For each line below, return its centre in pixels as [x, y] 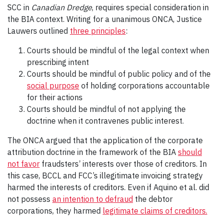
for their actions [55, 97]
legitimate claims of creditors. [155, 210]
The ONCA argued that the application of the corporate [105, 140]
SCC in [19, 7]
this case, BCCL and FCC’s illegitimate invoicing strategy [105, 175]
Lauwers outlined [39, 31]
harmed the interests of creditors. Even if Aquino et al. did [108, 187]
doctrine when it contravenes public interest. [107, 120]
